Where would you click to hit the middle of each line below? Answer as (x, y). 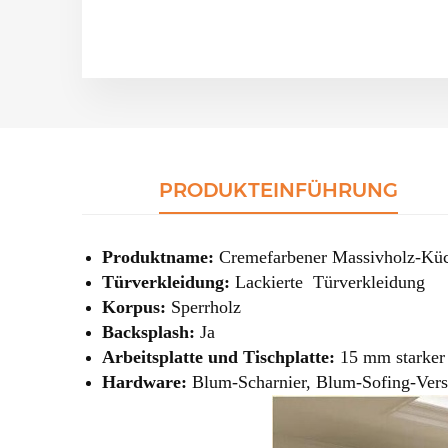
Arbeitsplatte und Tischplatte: (218, 356)
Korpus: (134, 306)
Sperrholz (206, 306)
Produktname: (158, 256)
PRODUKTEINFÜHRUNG (279, 189)
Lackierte (269, 281)
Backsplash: (148, 331)
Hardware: (144, 381)
